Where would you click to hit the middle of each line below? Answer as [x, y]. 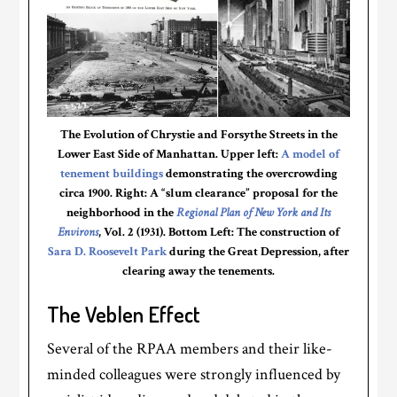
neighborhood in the [121, 213]
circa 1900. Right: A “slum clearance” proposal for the [198, 194]
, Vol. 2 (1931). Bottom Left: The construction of [219, 233]
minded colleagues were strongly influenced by [194, 375]
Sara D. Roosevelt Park [107, 252]
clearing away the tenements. [198, 272]
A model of [310, 155]
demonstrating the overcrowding [250, 174]
